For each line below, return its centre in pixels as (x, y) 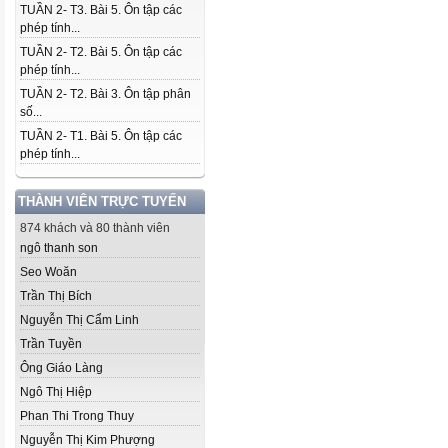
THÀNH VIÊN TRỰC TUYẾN (102, 201)
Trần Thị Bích (56, 296)
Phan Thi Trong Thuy (77, 416)
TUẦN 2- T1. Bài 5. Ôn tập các (101, 136)
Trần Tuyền (51, 344)
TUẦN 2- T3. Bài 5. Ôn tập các (101, 10)
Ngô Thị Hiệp (56, 392)
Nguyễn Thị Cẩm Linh (79, 320)
